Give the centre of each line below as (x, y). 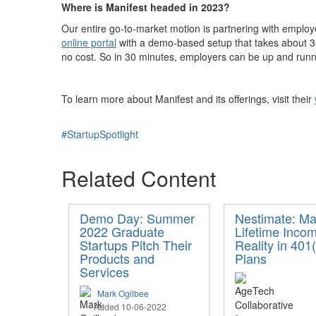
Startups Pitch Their (136, 245)
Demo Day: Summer (137, 218)
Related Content (139, 178)
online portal (89, 42)
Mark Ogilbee (123, 293)
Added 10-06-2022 (130, 306)
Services (104, 272)
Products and (117, 258)
